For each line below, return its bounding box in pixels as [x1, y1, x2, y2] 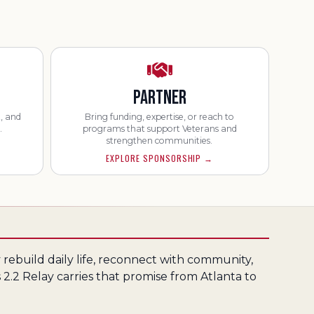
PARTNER [132, 86, 186, 109]
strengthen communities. [107, 135, 213, 146]
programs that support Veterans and [82, 123, 237, 134]
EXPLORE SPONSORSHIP [106, 152, 202, 164]
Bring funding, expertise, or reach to [85, 111, 235, 122]
